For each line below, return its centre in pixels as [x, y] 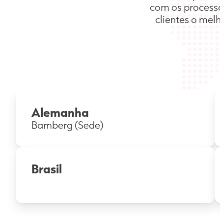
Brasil [47, 169]
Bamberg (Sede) [68, 125]
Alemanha [60, 112]
